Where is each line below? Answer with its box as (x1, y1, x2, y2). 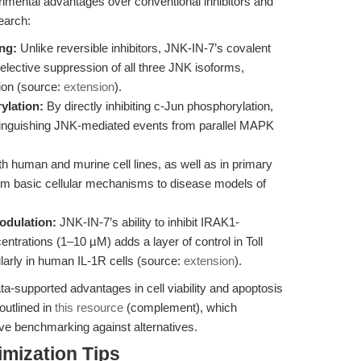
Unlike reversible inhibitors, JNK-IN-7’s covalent (17, 41, 271, 55)
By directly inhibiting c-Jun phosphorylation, (44, 99, 273, 113)
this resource (55, 301, 123, 314)
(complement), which (123, 301, 237, 314)
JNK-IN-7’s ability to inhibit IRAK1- (56, 215, 239, 229)
